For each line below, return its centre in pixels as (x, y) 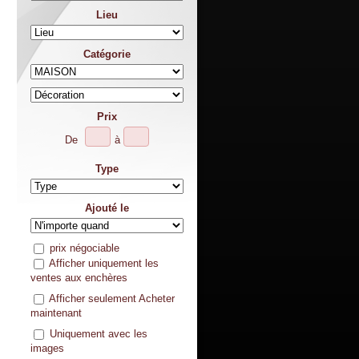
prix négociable (84, 248)
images (47, 348)
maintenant (56, 313)
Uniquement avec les (98, 333)
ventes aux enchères (79, 278)
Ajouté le (107, 208)
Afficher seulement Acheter (111, 298)
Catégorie (107, 54)
